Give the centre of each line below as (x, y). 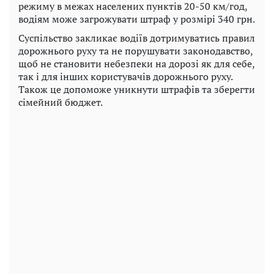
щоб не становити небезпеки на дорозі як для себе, (136, 63)
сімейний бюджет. (61, 102)
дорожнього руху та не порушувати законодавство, (135, 50)
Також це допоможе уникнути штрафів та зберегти (137, 89)
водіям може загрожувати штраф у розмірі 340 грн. (137, 19)
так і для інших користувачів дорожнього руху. (125, 76)
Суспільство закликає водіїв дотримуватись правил (137, 38)
